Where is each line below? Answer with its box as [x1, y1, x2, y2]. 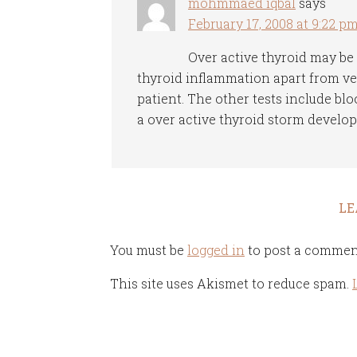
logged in [187, 241, 245, 258]
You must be [110, 241, 187, 258]
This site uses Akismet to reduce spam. [110, 275, 352, 292]
